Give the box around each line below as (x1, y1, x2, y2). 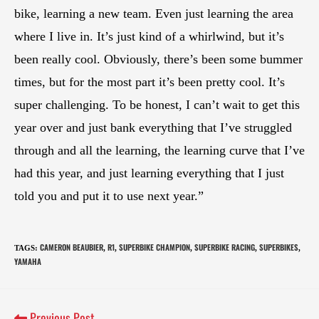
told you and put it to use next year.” (14, 188, 204, 203)
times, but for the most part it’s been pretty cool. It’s (14, 74, 285, 89)
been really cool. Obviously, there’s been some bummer (14, 51, 303, 66)
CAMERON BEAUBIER (40, 241, 103, 253)
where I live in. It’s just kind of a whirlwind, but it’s (14, 28, 284, 43)
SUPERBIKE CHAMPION (119, 241, 190, 253)
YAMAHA (14, 255, 41, 267)
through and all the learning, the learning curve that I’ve (14, 142, 305, 157)
